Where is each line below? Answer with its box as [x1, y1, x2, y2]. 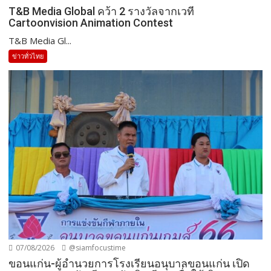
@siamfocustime [67, 242, 126, 253]
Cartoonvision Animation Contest [8, 16, 174, 29]
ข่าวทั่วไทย [12, 51, 44, 60]
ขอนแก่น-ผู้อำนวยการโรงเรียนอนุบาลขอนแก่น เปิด [8, 256, 250, 270]
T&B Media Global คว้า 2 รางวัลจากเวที [8, 4, 195, 18]
